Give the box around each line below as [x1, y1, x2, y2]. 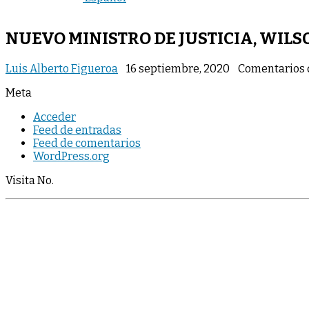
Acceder [33, 110, 76, 123]
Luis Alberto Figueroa [6, 61, 118, 75]
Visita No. [6, 173, 54, 187]
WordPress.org [33, 149, 110, 163]
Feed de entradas [33, 123, 121, 137]
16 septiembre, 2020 [126, 61, 230, 75]
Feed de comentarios [33, 136, 141, 150]
